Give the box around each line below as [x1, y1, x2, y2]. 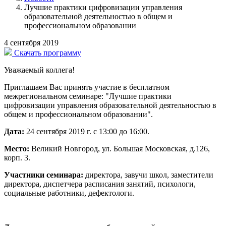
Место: [4, 144, 29, 153]
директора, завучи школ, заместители [83, 170, 213, 179]
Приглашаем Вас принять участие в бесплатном [4, 82, 169, 91]
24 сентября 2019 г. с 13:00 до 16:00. [24, 127, 149, 136]
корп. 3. [4, 153, 30, 162]
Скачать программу [14, 48, 81, 57]
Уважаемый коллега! [4, 65, 75, 74]
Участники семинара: [4, 170, 83, 179]
